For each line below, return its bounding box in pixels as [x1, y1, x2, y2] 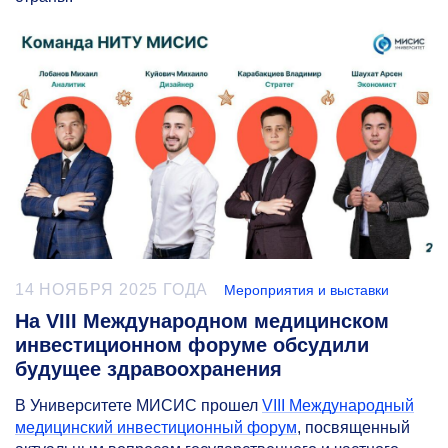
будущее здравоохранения [15, 358, 282, 381]
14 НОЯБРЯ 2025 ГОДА [15, 281, 209, 299]
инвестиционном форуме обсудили [15, 334, 369, 357]
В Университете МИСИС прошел [15, 397, 262, 415]
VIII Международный [262, 397, 414, 415]
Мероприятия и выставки [224, 282, 390, 299]
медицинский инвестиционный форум [15, 419, 297, 437]
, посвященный [297, 419, 410, 437]
